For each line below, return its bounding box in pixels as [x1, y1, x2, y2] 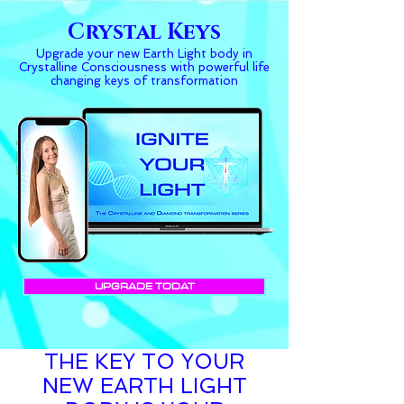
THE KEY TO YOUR [44, 349, 244, 373]
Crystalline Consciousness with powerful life [19, 60, 270, 74]
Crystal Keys [68, 18, 221, 47]
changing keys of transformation [50, 74, 238, 87]
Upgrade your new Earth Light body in [36, 47, 252, 60]
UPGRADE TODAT [94, 278, 195, 294]
